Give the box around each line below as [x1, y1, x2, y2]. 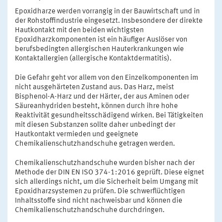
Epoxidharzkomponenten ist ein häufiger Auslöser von [15, 36, 187, 44]
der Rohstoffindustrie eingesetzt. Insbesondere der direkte [15, 17, 203, 25]
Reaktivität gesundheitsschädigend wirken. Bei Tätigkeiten [15, 112, 203, 120]
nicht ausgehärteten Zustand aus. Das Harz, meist [15, 84, 174, 92]
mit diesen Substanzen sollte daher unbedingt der [15, 121, 175, 129]
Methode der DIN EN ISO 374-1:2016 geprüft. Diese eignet [15, 169, 204, 177]
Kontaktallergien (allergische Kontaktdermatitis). [15, 55, 171, 63]
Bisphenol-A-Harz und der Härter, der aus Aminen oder [15, 93, 189, 101]
